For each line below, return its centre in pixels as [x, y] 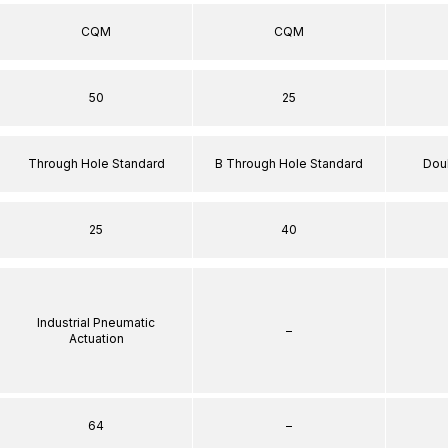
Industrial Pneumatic [96, 322]
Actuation [96, 338]
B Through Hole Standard [289, 163]
